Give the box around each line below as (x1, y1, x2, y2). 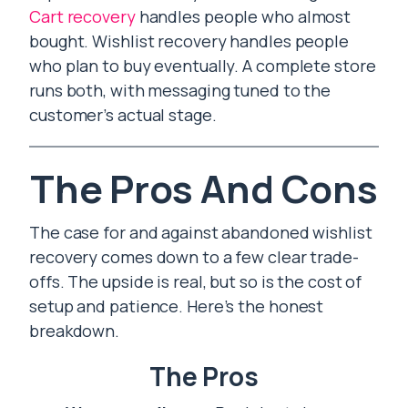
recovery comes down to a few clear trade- (29, 246, 359, 268)
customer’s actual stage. (29, 104, 217, 126)
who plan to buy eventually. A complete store (29, 55, 376, 76)
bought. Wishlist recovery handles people (29, 30, 349, 52)
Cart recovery (29, 5, 136, 27)
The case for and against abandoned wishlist (29, 221, 372, 243)
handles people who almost (135, 5, 352, 27)
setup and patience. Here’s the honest (29, 295, 324, 317)
